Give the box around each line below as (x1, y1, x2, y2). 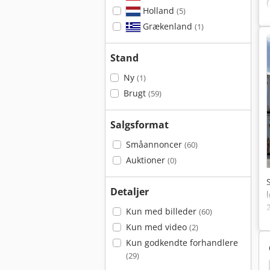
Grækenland (140, 20, 195, 32)
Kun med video (125, 221, 189, 233)
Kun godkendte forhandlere (125, 237, 238, 248)
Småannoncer (125, 139, 184, 150)
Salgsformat (110, 118, 169, 131)
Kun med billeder (125, 206, 199, 217)
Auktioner (125, 154, 168, 166)
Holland (140, 5, 177, 16)
